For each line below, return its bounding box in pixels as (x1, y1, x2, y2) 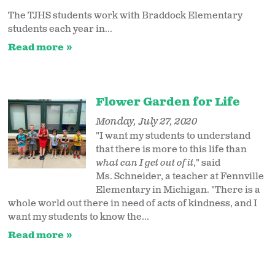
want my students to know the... (8, 210, 150, 223)
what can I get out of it (95, 156, 193, 169)
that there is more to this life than (95, 142, 247, 156)
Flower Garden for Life (95, 95, 240, 110)
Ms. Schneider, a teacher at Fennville (95, 169, 264, 183)
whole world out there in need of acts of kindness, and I (8, 196, 258, 210)
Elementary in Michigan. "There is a (95, 183, 260, 196)
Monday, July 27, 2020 (95, 115, 197, 128)
